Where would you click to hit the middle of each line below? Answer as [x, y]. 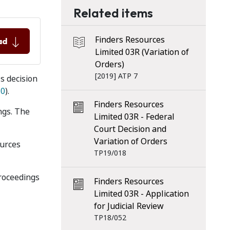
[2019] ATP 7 [116, 76]
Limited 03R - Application [141, 194]
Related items [113, 13]
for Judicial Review [129, 206]
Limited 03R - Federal [134, 117]
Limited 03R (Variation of [142, 52]
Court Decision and [130, 129]
